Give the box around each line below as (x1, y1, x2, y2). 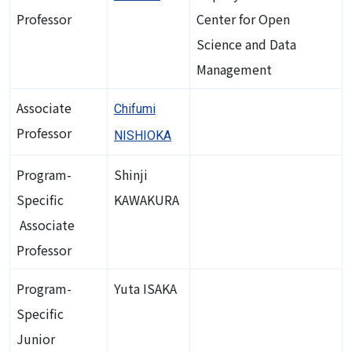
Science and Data (196, 34, 296, 53)
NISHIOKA (114, 127, 171, 143)
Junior (16, 328, 55, 348)
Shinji (114, 164, 148, 184)
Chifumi (114, 101, 156, 116)
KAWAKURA (114, 189, 179, 209)
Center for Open (196, 9, 290, 28)
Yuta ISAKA (114, 278, 177, 298)
